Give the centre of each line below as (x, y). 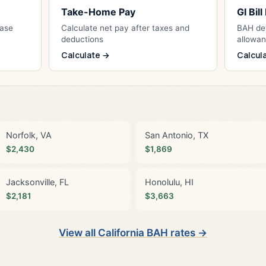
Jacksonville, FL (37, 182)
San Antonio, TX (177, 135)
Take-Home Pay (98, 12)
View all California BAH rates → (133, 232)
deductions (82, 39)
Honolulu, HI (169, 182)
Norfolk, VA (29, 135)
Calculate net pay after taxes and (125, 28)
